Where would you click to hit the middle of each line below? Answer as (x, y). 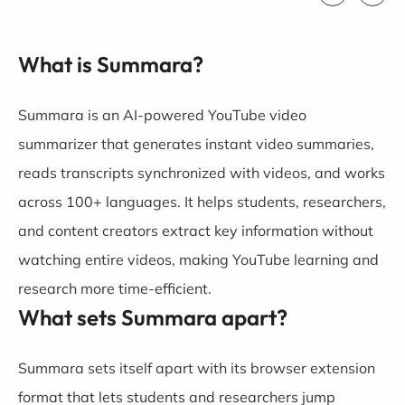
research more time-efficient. (115, 288)
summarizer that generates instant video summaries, (196, 144)
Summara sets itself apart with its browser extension (197, 368)
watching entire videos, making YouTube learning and (198, 259)
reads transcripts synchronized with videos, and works (202, 173)
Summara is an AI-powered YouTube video (162, 115)
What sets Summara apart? (153, 317)
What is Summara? (111, 64)
